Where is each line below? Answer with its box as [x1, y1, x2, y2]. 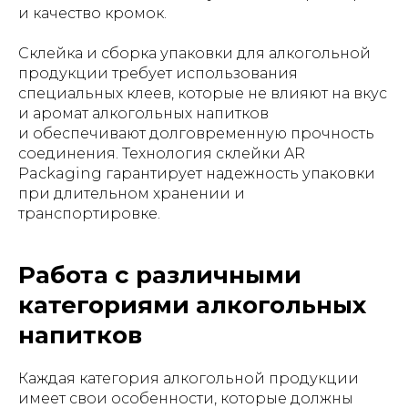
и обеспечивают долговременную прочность [18, 125, 374, 142]
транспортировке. [18, 205, 160, 222]
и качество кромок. [18, 5, 167, 22]
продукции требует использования [18, 65, 298, 82]
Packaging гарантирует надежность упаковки [18, 165, 375, 182]
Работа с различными [18, 260, 301, 290]
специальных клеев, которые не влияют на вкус [18, 85, 387, 102]
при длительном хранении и [18, 185, 245, 202]
